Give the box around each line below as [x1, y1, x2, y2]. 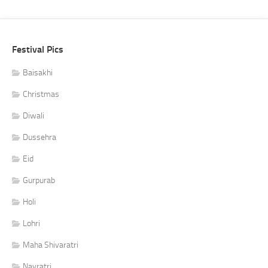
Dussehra [23, 132, 56, 142]
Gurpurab [23, 175, 55, 185]
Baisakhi [23, 67, 53, 78]
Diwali [23, 110, 44, 121]
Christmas [23, 89, 59, 99]
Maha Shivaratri [23, 239, 78, 250]
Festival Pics [12, 43, 63, 55]
